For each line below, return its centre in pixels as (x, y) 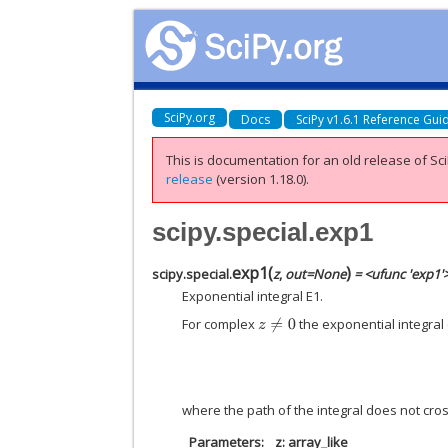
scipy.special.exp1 (263, 231)
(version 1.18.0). (261, 179)
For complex (220, 324)
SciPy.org (190, 117)
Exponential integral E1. (253, 295)
